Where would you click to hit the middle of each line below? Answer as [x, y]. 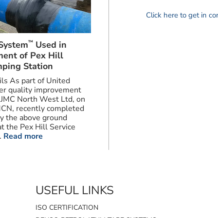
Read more [23, 136]
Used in [50, 45]
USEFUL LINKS [75, 191]
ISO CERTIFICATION [67, 208]
